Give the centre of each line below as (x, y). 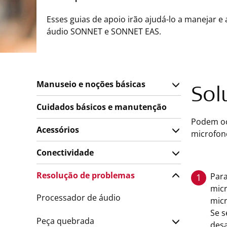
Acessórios (58, 130)
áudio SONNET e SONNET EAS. (104, 31)
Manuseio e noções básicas (91, 84)
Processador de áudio (79, 198)
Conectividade (65, 153)
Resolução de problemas (86, 175)
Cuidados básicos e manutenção (102, 107)
